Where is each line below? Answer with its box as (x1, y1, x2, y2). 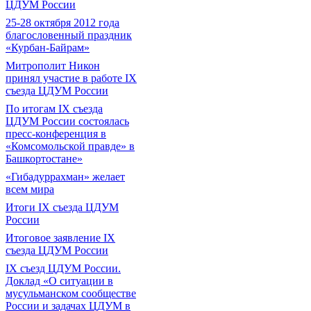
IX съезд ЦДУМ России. (6, 262, 121, 274)
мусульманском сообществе (6, 287, 136, 299)
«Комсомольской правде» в (6, 140, 135, 152)
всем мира (6, 183, 54, 195)
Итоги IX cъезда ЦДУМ (6, 201, 119, 213)
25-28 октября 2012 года (6, 17, 119, 28)
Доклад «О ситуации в (6, 275, 113, 287)
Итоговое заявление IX (6, 232, 115, 244)
